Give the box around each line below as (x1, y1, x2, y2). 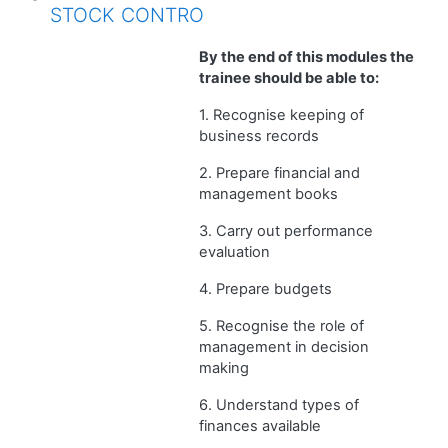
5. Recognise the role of (199, 316, 364, 335)
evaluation (199, 242, 270, 261)
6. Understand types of (199, 395, 359, 414)
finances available (199, 416, 321, 435)
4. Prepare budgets (199, 279, 332, 298)
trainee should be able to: (199, 68, 379, 87)
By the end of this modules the (199, 47, 414, 66)
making (199, 358, 249, 377)
